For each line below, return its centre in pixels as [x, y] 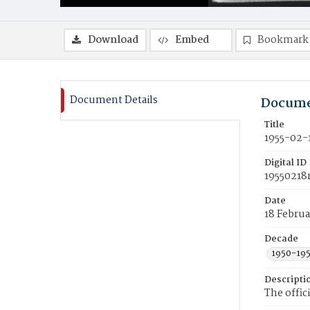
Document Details [114, 100]
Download [113, 40]
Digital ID [285, 163]
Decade [281, 239]
